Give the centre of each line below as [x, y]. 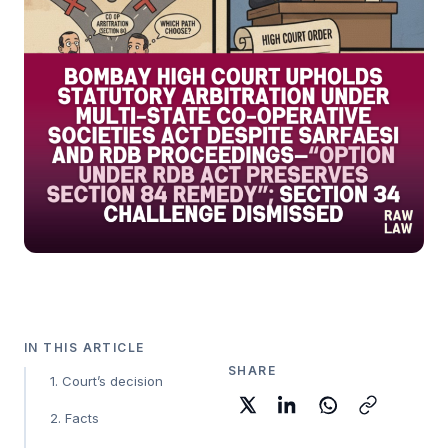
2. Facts [74, 417]
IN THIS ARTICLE [84, 347]
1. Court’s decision [106, 380]
